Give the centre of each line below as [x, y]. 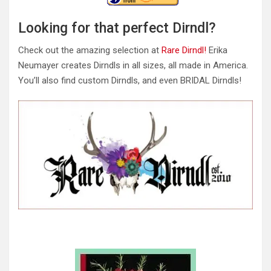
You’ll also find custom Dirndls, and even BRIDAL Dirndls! [130, 81]
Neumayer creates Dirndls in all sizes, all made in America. [133, 66]
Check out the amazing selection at [90, 51]
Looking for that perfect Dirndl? [117, 28]
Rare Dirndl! [184, 51]
